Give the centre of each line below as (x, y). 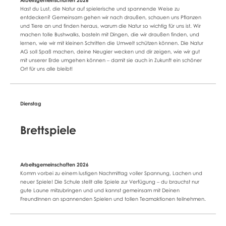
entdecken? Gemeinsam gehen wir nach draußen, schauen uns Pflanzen (111, 17)
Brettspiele (48, 130)
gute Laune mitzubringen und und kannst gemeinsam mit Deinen (100, 190)
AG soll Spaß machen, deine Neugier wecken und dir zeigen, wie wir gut (110, 52)
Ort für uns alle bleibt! (46, 69)
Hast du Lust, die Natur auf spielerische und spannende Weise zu (100, 9)
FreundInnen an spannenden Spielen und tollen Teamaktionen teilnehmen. (113, 199)
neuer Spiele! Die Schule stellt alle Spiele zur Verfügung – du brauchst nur (110, 182)
